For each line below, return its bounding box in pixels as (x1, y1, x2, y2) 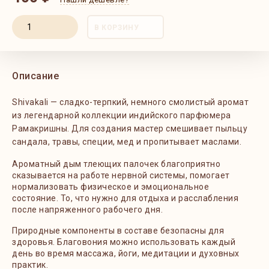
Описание (12, 70, 59, 82)
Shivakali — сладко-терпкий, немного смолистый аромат (12, 97, 249, 107)
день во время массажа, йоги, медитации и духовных (12, 249, 240, 258)
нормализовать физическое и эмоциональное (12, 182, 209, 192)
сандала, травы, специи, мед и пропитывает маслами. (12, 137, 241, 147)
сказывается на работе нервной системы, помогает (12, 171, 230, 180)
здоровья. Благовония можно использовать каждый (12, 237, 235, 247)
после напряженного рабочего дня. (12, 205, 163, 214)
